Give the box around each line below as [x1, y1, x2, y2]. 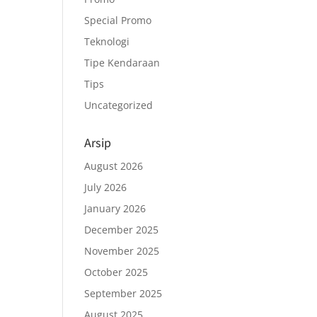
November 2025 [84, 244, 160, 258]
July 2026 [84, 180, 127, 194]
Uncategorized [84, 98, 154, 112]
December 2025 [84, 223, 159, 236]
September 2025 [84, 287, 163, 300]
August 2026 [84, 159, 144, 173]
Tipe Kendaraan [84, 56, 161, 69]
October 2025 [84, 265, 149, 279]
